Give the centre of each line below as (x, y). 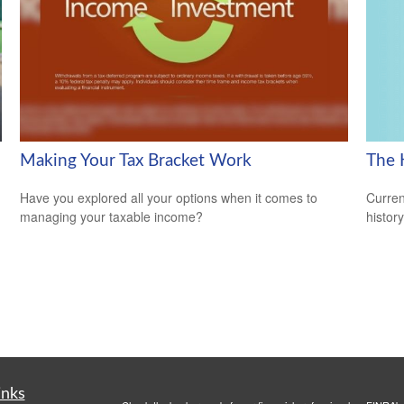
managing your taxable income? (112, 216)
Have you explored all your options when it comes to (169, 197)
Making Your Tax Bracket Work (136, 161)
